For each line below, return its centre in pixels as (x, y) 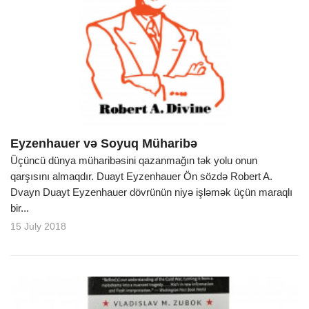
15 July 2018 (38, 227)
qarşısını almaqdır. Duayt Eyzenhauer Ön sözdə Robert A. (141, 177)
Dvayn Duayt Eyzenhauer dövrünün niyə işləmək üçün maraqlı (151, 192)
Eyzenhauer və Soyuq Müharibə (104, 144)
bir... (20, 208)
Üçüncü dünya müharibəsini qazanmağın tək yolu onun (134, 161)
